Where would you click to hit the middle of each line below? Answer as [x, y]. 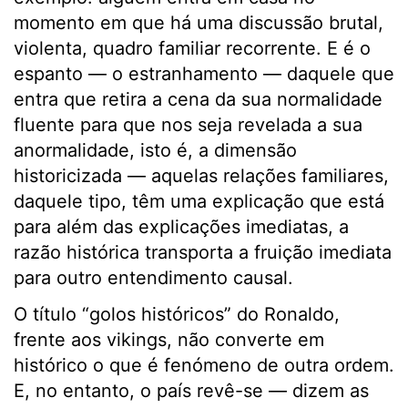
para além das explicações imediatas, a [181, 227]
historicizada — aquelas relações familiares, [201, 176]
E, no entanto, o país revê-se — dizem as [191, 391]
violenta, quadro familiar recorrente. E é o [192, 49]
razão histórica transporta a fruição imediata [203, 253]
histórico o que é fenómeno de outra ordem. [204, 366]
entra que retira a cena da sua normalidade [198, 100]
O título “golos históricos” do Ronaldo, [177, 315]
